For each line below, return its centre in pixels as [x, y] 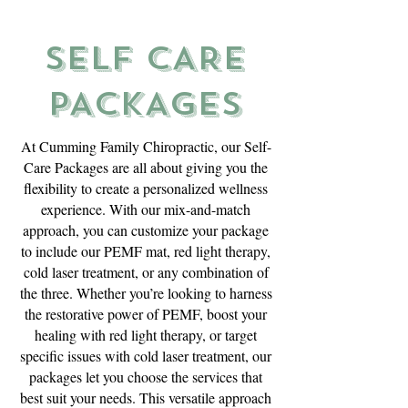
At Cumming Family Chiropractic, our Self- [146, 146]
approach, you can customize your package [146, 230]
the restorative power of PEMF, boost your [146, 314]
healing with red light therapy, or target [146, 335]
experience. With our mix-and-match [146, 209]
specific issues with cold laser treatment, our [146, 356]
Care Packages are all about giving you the [146, 167]
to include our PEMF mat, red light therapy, [146, 251]
